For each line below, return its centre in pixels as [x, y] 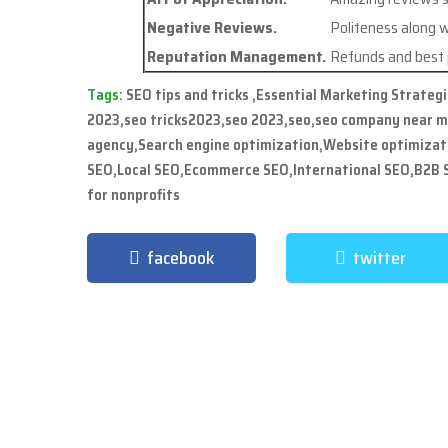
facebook [181, 258]
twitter [380, 258]
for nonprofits [133, 195]
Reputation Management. [236, 57]
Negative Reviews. [211, 28]
